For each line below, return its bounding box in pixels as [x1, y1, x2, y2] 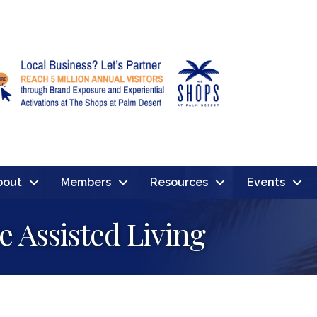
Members [60, 175, 111, 189]
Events [246, 175, 285, 189]
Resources [149, 175, 208, 189]
